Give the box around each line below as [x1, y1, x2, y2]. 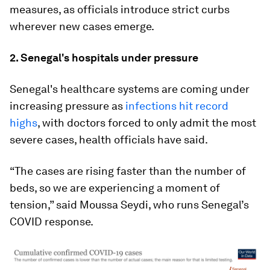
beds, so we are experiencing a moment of [10, 181, 220, 194]
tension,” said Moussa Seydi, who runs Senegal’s [10, 198, 249, 211]
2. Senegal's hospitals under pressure [10, 51, 198, 64]
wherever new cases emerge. [10, 20, 154, 33]
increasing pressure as [10, 99, 125, 112]
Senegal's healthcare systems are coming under [10, 83, 250, 95]
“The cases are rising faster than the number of [10, 165, 246, 177]
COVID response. [10, 215, 93, 228]
